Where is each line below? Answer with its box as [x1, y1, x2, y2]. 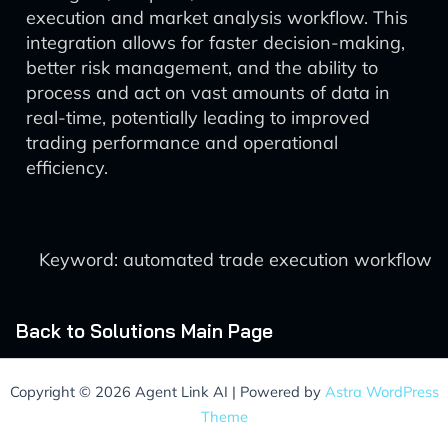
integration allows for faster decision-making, [26, 31, 405, 54]
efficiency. [26, 156, 108, 179]
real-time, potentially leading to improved [26, 106, 370, 129]
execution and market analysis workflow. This [26, 6, 408, 29]
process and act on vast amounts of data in [26, 81, 390, 104]
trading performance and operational [26, 131, 338, 154]
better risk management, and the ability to [26, 56, 378, 79]
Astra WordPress [324, 382, 439, 401]
